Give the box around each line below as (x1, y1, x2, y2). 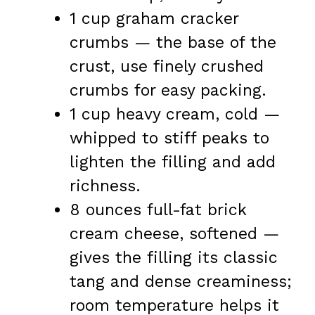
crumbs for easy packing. (70, 80, 266, 100)
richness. (70, 176, 141, 195)
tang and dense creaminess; (70, 271, 292, 291)
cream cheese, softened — (70, 224, 279, 243)
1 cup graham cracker (70, 8, 238, 28)
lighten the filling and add (70, 152, 276, 172)
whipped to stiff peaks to (70, 128, 269, 148)
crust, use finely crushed (70, 56, 264, 76)
